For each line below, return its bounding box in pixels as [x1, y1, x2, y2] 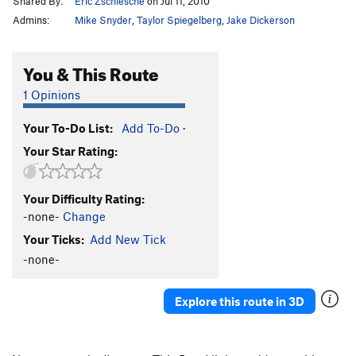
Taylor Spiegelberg [137, 13, 222, 26]
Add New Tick [90, 231, 166, 246]
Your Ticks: [23, 231, 84, 246]
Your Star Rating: [23, 143, 118, 158]
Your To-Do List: [23, 120, 113, 135]
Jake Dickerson [226, 13, 295, 26]
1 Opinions [23, 87, 80, 102]
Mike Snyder [75, 13, 132, 26]
